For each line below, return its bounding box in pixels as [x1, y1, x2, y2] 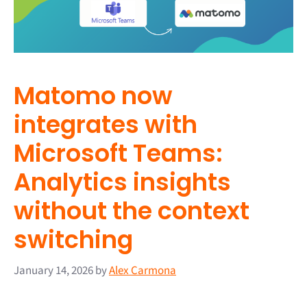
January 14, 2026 [14, 262, 93, 279]
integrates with [14, 108, 197, 142]
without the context [14, 194, 249, 228]
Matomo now [14, 79, 173, 113]
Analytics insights [14, 165, 231, 199]
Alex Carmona [109, 262, 176, 279]
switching [14, 223, 133, 257]
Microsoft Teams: [14, 136, 223, 171]
